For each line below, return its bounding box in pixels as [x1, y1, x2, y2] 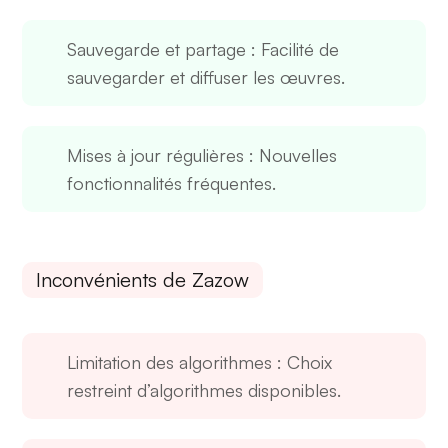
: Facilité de [246, 38, 340, 61]
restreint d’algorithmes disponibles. [67, 379, 342, 402]
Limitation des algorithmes [67, 351, 273, 374]
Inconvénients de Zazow [36, 267, 250, 293]
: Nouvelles [244, 144, 338, 167]
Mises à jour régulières [67, 144, 245, 167]
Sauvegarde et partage [67, 38, 247, 61]
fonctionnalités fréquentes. [67, 172, 277, 195]
